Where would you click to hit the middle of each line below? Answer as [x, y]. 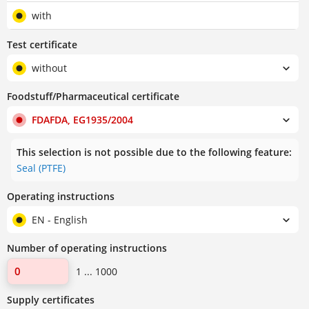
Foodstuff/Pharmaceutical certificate [93, 97]
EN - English [60, 220]
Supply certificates [51, 300]
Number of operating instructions [87, 248]
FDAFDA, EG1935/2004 [82, 120]
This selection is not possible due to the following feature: [154, 152]
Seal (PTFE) [41, 168]
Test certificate [42, 45]
